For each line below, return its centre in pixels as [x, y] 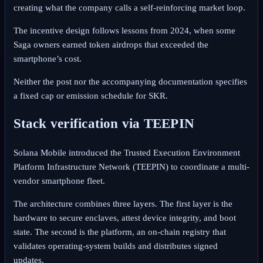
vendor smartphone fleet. [60, 181]
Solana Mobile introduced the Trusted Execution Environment [127, 153]
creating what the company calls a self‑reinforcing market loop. [130, 7]
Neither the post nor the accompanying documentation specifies [130, 81]
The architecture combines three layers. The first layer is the [123, 204]
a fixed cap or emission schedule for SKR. [90, 95]
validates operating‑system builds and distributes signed [115, 246]
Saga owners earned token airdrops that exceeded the [111, 44]
